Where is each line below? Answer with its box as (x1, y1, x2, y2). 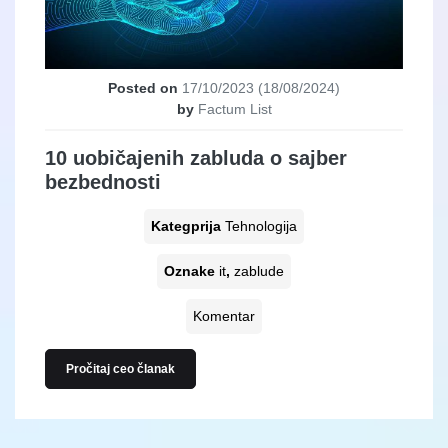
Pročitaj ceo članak (66, 362, 175, 377)
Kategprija (151, 218, 225, 235)
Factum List (197, 101, 272, 118)
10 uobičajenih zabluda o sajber (45, 147, 347, 170)
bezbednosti (45, 171, 161, 194)
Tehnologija (225, 218, 297, 235)
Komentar (193, 308, 255, 325)
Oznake (164, 263, 219, 280)
